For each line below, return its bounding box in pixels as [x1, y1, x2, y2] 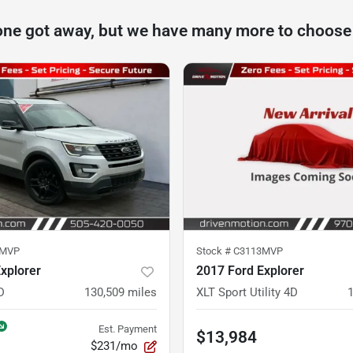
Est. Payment [98, 323, 157, 336]
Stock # [196, 245, 233, 258]
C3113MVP [233, 245, 283, 258]
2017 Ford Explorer [196, 263, 304, 279]
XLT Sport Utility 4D [196, 285, 298, 300]
